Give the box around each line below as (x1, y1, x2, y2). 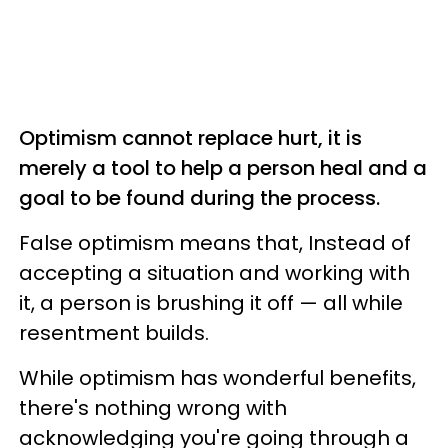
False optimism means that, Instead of (19, 229, 411, 257)
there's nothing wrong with (19, 394, 287, 422)
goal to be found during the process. (19, 184, 380, 212)
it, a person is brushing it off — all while (19, 289, 403, 317)
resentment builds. (19, 319, 214, 347)
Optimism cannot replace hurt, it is (19, 124, 362, 152)
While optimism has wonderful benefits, (19, 364, 416, 392)
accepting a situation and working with (19, 259, 410, 287)
